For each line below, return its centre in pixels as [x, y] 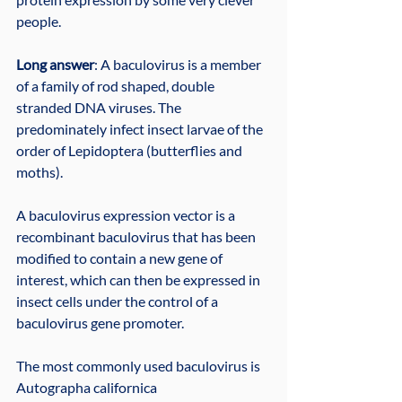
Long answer [55, 65]
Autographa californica [88, 388]
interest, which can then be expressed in [140, 280]
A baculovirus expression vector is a [127, 215]
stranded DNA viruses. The [100, 108]
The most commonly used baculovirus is [140, 366]
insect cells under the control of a [118, 301]
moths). [39, 172]
